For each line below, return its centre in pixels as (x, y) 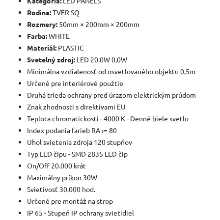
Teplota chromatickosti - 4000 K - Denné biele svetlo (108, 118)
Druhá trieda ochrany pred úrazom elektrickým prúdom (111, 95)
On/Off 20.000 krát (56, 165)
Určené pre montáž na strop (70, 201)
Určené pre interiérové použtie (75, 83)
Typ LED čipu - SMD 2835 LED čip (77, 153)
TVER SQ (65, 12)
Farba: (37, 36)
